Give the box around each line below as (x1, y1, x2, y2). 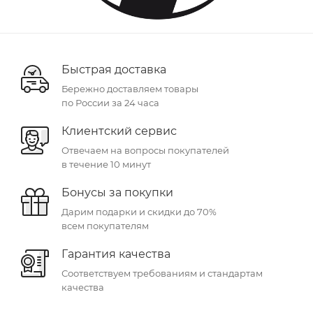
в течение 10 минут (61, 158, 151, 170)
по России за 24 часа (61, 96, 159, 108)
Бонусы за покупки (61, 185, 173, 199)
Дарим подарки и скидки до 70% (61, 205, 217, 217)
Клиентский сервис (61, 124, 177, 138)
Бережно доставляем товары (61, 82, 198, 94)
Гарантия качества (61, 247, 170, 261)
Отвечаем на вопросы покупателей (61, 144, 229, 156)
